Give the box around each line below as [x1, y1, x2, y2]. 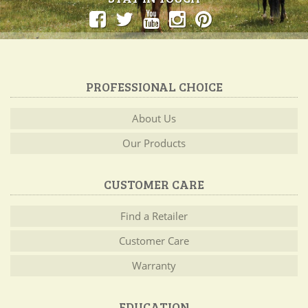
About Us [132, 111, 176, 125]
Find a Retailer [120, 208, 188, 223]
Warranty [132, 258, 176, 272]
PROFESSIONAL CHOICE [85, 78, 223, 95]
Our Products [122, 135, 186, 150]
